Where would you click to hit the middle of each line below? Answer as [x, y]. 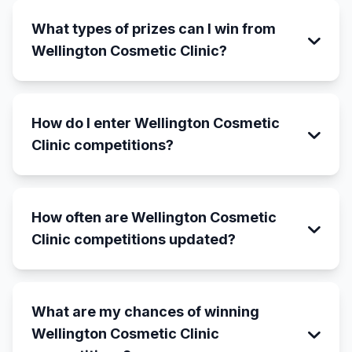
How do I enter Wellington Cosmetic [156, 123]
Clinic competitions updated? [134, 239]
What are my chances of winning [145, 312]
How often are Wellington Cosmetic [154, 217]
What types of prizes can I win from [154, 29]
